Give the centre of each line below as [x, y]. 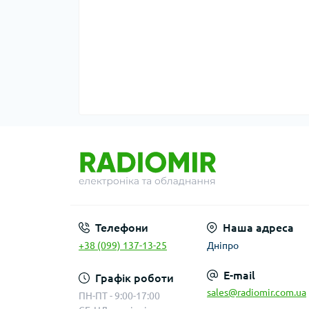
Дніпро [223, 246]
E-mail [239, 276]
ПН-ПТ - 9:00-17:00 [119, 296]
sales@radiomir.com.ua [257, 293]
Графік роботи [134, 278]
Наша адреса [258, 228]
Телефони [122, 228]
